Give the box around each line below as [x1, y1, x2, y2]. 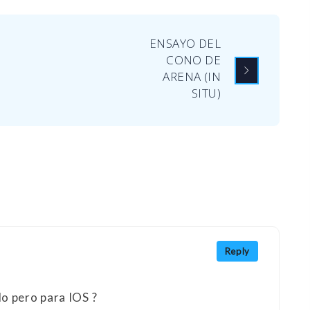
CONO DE [166, 52, 221, 69]
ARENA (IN [163, 69, 221, 85]
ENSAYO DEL [149, 35, 221, 52]
